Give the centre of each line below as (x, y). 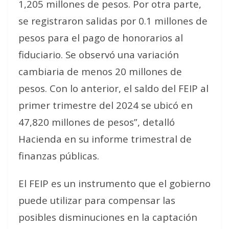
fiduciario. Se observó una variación (99, 54)
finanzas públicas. (59, 156)
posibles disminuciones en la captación (108, 217)
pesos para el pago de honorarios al (101, 38)
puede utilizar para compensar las (97, 200)
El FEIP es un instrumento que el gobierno (114, 183)
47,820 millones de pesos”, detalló (97, 122)
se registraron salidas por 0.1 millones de (113, 21)
